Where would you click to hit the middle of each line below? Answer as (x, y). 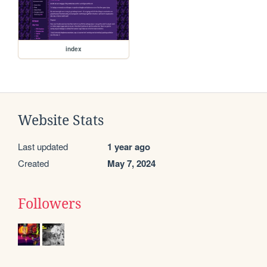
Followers (49, 204)
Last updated (43, 147)
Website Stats (61, 121)
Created (33, 163)
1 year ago (129, 147)
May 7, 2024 (131, 164)
